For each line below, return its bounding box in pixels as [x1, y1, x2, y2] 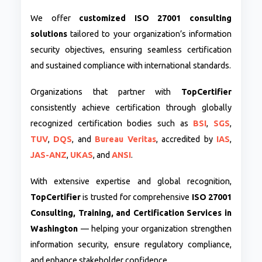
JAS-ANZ [30, 150, 67, 160]
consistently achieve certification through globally [30, 103, 232, 113]
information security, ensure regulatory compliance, [30, 240, 232, 250]
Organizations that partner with [30, 87, 182, 97]
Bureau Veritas [95, 135, 156, 144]
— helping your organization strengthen [77, 224, 232, 234]
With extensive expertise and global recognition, [30, 177, 232, 187]
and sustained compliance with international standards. [30, 61, 231, 71]
